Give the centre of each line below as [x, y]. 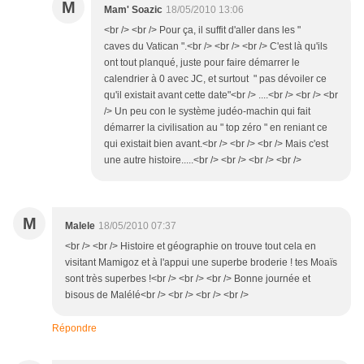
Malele [80, 226]
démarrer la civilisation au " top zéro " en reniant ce [216, 128]
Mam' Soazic [133, 10]
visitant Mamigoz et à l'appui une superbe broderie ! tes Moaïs [201, 263]
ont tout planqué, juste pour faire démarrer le [202, 63]
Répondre [74, 329]
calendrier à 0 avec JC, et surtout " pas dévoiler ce [215, 79]
